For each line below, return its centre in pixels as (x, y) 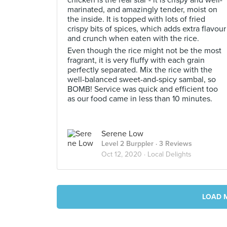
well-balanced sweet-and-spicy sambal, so (142, 80)
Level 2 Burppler (127, 144)
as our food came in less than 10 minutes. (140, 99)
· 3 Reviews (173, 144)
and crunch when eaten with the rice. (133, 39)
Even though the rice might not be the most (144, 51)
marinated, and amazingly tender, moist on (142, 10)
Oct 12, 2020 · (124, 154)
